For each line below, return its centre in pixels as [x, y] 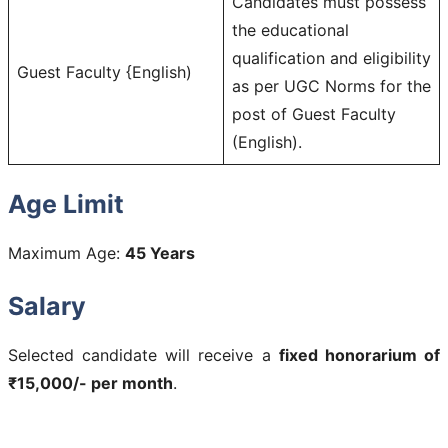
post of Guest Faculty [314, 113]
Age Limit [66, 203]
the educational [290, 29]
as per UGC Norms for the [331, 85]
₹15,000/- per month [90, 382]
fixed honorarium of [359, 354]
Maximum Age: [66, 252]
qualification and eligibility [331, 57]
